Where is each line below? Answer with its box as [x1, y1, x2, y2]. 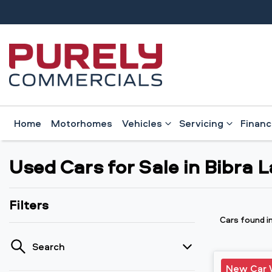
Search [32, 240, 65, 253]
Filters [9, 197, 49, 213]
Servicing [179, 117, 223, 130]
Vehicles [122, 117, 162, 130]
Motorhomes [51, 117, 112, 130]
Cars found [220, 214, 267, 225]
